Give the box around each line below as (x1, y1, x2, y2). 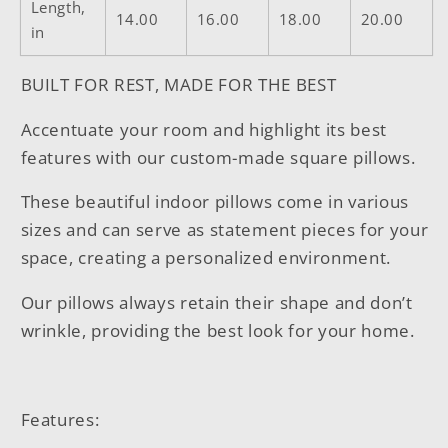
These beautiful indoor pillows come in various (20, 190, 409, 214)
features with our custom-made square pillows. (20, 145, 420, 169)
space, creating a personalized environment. (20, 246, 401, 270)
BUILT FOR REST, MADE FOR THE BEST (20, 73, 337, 97)
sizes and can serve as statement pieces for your (20, 218, 429, 242)
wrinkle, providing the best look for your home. (20, 318, 420, 342)
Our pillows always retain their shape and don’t (20, 290, 413, 314)
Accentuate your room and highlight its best (20, 117, 387, 141)
